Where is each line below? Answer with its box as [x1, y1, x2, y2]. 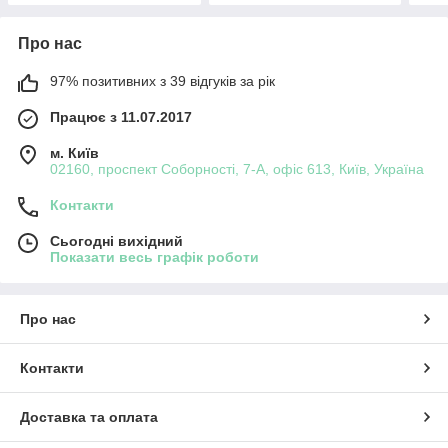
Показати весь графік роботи [50, 248, 259, 265]
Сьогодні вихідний [50, 232, 183, 249]
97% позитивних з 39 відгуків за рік [50, 72, 275, 89]
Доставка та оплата [20, 408, 158, 425]
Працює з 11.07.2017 [50, 108, 192, 125]
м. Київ [50, 144, 99, 161]
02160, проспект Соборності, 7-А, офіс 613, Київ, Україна [50, 160, 424, 177]
